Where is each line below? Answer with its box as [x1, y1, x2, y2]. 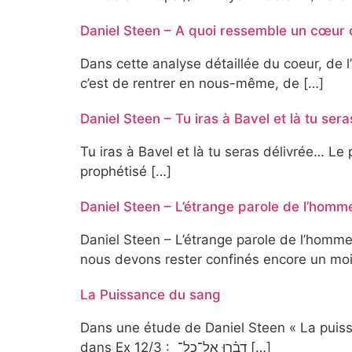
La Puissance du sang [80, 287, 221, 303]
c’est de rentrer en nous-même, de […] [80, 75, 324, 92]
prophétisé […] [80, 163, 171, 180]
